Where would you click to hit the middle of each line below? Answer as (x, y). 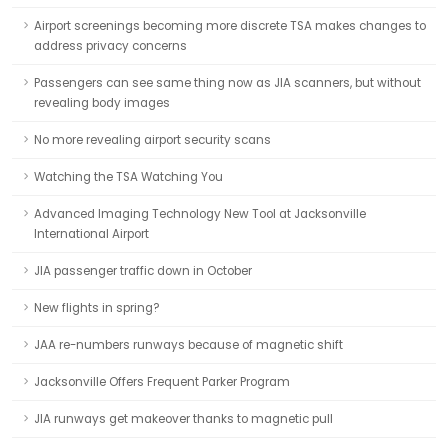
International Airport (91, 234)
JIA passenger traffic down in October (143, 271)
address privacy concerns (110, 46)
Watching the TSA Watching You (128, 177)
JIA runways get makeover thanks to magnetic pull (183, 419)
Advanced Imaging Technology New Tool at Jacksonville (200, 214)
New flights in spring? (97, 308)
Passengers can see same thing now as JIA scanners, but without (227, 83)
